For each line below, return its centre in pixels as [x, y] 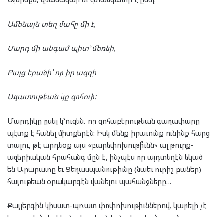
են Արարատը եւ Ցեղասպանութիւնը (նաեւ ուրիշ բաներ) [104, 169]
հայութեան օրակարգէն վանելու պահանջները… [89, 181]
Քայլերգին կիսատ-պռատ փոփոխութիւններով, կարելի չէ [107, 206]
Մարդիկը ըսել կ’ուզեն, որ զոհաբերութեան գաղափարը [103, 121]
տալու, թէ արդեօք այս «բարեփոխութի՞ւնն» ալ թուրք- [101, 145]
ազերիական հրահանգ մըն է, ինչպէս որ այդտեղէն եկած [105, 157]
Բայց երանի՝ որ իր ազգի [52, 72]
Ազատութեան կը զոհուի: [52, 97]
